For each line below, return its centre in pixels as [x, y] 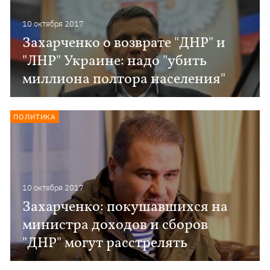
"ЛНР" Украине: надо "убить [115, 61]
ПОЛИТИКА [35, 117]
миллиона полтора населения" [124, 80]
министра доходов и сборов [115, 225]
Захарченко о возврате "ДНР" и [124, 43]
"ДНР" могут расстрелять [105, 243]
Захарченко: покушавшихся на [125, 207]
